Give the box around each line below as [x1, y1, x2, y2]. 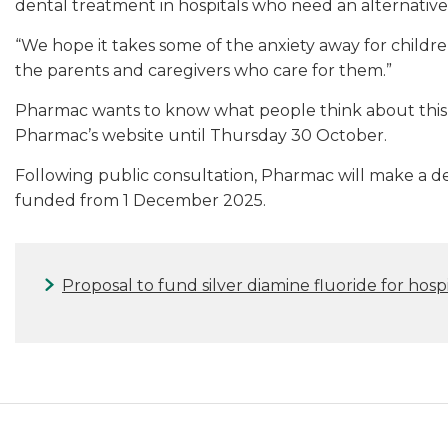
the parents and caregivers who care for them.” [15, 60, 392, 80]
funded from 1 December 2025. [15, 190, 266, 210]
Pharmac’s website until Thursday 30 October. [15, 125, 391, 145]
